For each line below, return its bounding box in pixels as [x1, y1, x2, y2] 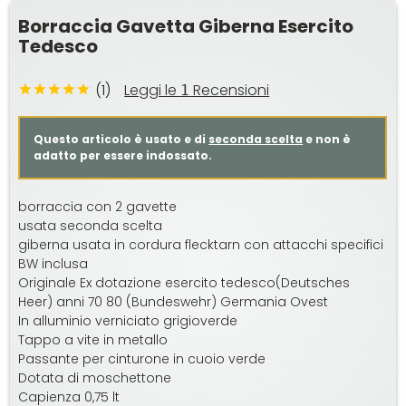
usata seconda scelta [18, 217, 163, 236]
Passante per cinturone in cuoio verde [18, 350, 266, 369]
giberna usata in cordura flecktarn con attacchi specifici [18, 236, 384, 255]
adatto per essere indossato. [34, 148, 213, 164]
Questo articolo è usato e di [34, 131, 209, 148]
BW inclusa [18, 255, 89, 274]
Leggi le [124, 80, 181, 101]
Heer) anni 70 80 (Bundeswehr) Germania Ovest [18, 293, 329, 312]
